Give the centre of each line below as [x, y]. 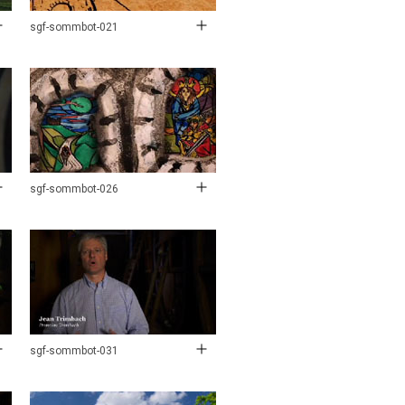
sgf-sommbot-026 [74, 188]
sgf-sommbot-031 [74, 350]
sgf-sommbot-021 [74, 27]
